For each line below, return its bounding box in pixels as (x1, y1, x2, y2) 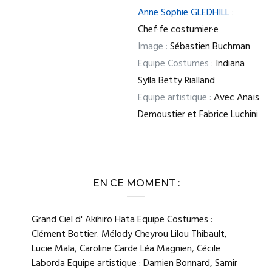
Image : (138, 39, 168, 55)
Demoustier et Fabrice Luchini (138, 107, 258, 123)
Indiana (213, 56, 245, 72)
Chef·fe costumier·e (138, 22, 219, 38)
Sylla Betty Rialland (138, 73, 215, 89)
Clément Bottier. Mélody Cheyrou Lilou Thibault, (31, 226, 227, 242)
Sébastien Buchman (168, 39, 250, 55)
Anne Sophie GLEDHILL (138, 5, 229, 21)
